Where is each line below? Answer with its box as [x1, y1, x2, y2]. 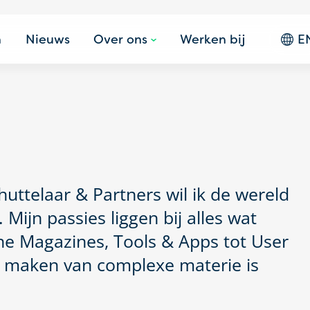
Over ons [93, 30, 147, 48]
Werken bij [180, 30, 246, 48]
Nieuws [25, 30, 70, 48]
